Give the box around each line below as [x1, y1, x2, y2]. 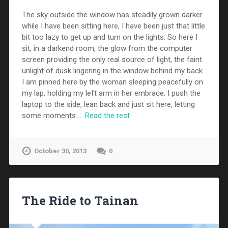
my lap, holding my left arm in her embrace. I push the [21, 89, 201, 98]
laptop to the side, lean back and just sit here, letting [21, 100, 195, 109]
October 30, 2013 [34, 147, 87, 155]
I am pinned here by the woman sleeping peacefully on [21, 77, 203, 87]
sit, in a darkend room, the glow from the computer [21, 44, 192, 53]
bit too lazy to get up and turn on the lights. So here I [21, 33, 197, 42]
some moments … [21, 111, 84, 121]
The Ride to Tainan [21, 192, 138, 209]
